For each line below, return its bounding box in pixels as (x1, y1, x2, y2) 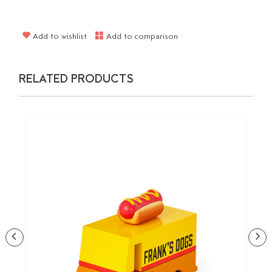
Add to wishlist (30, 32, 87, 42)
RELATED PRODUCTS (19, 72, 134, 87)
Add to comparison (104, 32, 178, 42)
